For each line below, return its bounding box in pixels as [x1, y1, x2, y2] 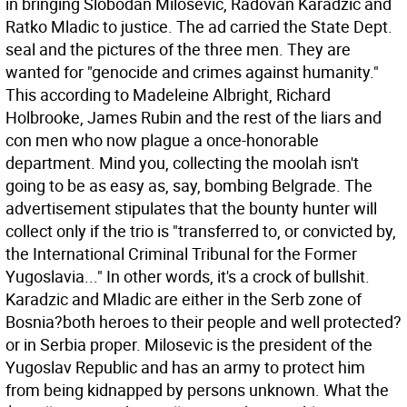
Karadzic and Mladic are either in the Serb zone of [5, 288, 362, 310]
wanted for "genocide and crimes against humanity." [5, 61, 379, 83]
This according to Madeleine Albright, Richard [5, 84, 331, 105]
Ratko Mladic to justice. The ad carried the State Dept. [5, 15, 392, 37]
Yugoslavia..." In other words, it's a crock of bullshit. [5, 265, 370, 287]
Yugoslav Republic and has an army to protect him [5, 356, 365, 378]
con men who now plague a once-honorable [5, 129, 319, 151]
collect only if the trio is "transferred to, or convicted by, [5, 220, 396, 242]
